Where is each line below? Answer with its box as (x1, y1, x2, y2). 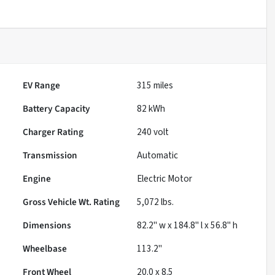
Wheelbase (23, 242, 68, 256)
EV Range (23, 79, 61, 93)
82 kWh (137, 102, 166, 116)
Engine (23, 172, 52, 186)
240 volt (137, 125, 169, 139)
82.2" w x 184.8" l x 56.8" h (137, 219, 238, 233)
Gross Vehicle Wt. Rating (23, 195, 120, 209)
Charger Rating (23, 125, 84, 139)
